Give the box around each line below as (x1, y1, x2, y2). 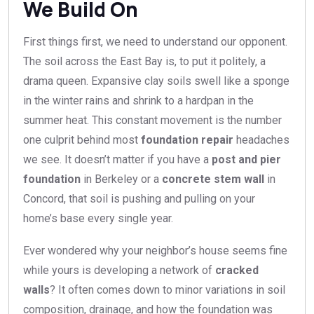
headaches (233, 133, 289, 147)
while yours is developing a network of (23, 264, 215, 278)
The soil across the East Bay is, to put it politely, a (23, 55, 266, 69)
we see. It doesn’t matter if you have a (23, 153, 212, 167)
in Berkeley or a (81, 172, 162, 186)
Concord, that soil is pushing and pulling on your (23, 192, 255, 206)
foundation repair (141, 133, 233, 147)
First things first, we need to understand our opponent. (23, 35, 287, 49)
